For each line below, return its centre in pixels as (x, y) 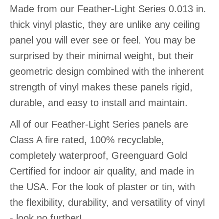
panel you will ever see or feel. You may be (103, 40)
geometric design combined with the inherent (107, 72)
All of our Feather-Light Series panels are (99, 124)
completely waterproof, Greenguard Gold (99, 156)
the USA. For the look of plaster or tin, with (102, 187)
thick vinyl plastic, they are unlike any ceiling (105, 25)
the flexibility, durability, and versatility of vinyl (107, 203)
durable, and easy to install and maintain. (99, 103)
